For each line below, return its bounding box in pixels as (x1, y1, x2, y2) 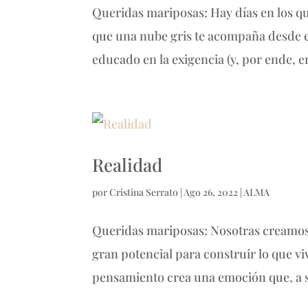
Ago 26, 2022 (184, 185, 239, 199)
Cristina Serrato (109, 185, 179, 199)
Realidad (92, 152, 163, 177)
